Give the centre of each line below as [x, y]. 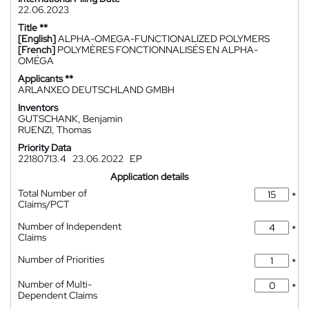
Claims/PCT [44, 204]
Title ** [33, 28]
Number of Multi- [55, 284]
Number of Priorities [61, 259]
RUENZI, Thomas [54, 130]
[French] [37, 50]
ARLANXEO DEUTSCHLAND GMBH [96, 90]
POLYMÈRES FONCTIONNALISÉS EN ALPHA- [158, 50]
